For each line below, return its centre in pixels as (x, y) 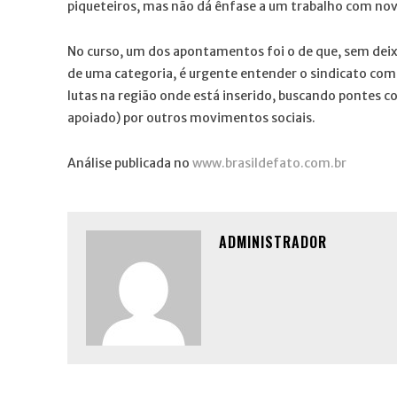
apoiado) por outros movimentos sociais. (191, 117)
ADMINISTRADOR (273, 241)
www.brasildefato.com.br (269, 163)
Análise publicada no (130, 163)
